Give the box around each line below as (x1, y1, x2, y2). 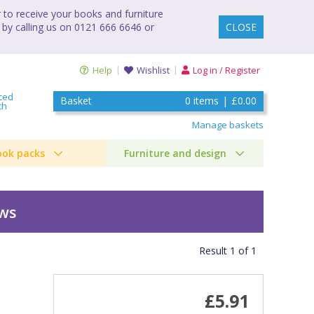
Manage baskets (192, 118, 264, 131)
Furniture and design (123, 146, 226, 160)
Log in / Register (193, 64, 260, 77)
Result (199, 244, 230, 258)
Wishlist (137, 64, 170, 77)
